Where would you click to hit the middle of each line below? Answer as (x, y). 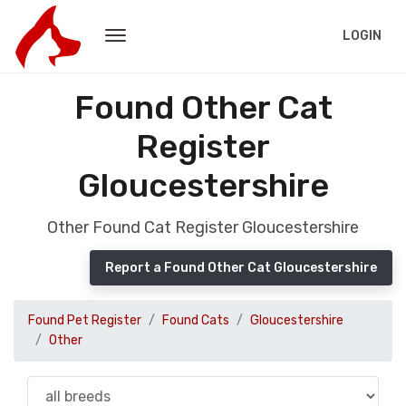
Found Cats (196, 320)
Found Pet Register (85, 320)
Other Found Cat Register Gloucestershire (203, 227)
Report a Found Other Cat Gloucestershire (241, 268)
